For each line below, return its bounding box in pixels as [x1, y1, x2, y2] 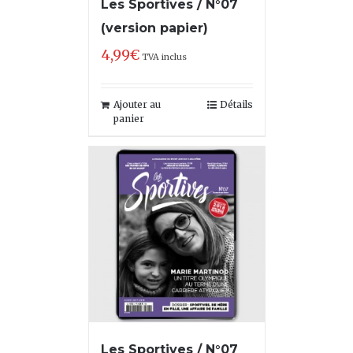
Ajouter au [113, 98, 161, 110]
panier [113, 113, 144, 124]
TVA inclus [141, 51, 187, 62]
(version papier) [100, 20, 208, 35]
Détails [219, 98, 253, 110]
